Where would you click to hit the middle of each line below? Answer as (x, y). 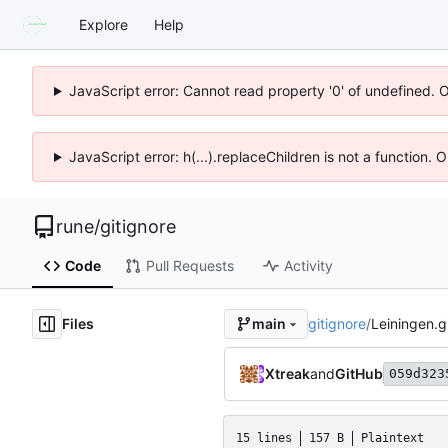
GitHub (359, 373)
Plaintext (392, 437)
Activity (308, 266)
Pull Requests (189, 266)
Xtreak (287, 373)
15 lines (264, 437)
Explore (103, 24)
